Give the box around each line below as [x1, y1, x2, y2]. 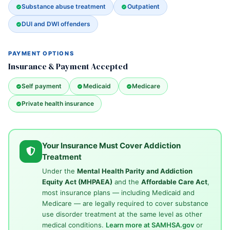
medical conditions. [42, 220, 106, 229]
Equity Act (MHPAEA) [42, 177, 112, 186]
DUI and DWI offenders [22, 20, 91, 28]
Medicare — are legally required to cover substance [42, 199, 208, 207]
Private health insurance [22, 100, 94, 107]
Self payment [22, 82, 62, 90]
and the [112, 177, 141, 186]
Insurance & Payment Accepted [8, 61, 128, 72]
